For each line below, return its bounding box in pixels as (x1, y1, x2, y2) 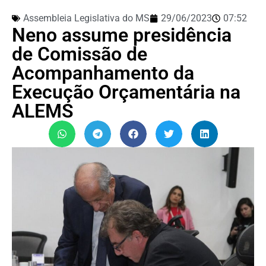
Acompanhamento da (12, 61, 194, 84)
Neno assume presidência (12, 23, 232, 46)
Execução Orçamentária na (12, 80, 240, 103)
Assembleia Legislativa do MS (23, 12, 150, 24)
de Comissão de (12, 42, 147, 65)
